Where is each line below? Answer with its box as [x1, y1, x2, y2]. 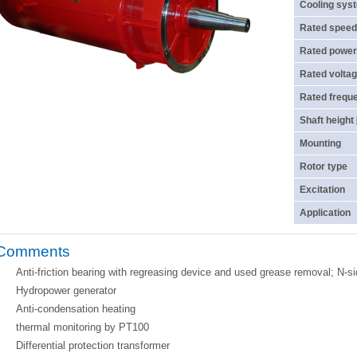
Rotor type [300, 161, 347, 172]
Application [300, 207, 351, 218]
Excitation [300, 184, 345, 195]
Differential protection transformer [16, 339, 170, 351]
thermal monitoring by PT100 [16, 321, 149, 333]
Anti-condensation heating [16, 303, 135, 315]
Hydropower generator [16, 284, 116, 296]
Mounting [300, 138, 341, 149]
